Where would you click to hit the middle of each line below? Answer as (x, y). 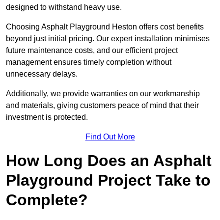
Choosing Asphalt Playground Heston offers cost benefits (105, 27)
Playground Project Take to (108, 180)
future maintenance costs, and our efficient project (92, 51)
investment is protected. (47, 117)
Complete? (47, 200)
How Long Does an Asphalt (109, 161)
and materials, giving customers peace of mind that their (102, 106)
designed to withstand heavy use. (64, 7)
